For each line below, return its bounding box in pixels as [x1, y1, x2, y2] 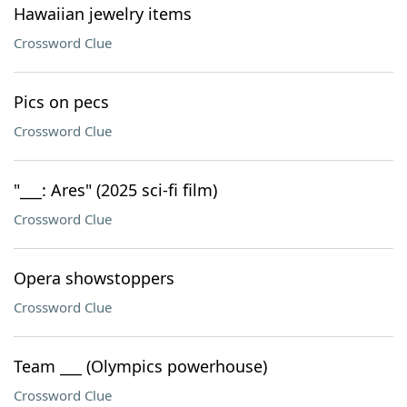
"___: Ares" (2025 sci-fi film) [14, 179, 217, 201]
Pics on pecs [14, 91, 109, 113]
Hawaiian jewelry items [14, 3, 192, 25]
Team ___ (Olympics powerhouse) [14, 355, 267, 377]
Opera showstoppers [14, 267, 174, 289]
